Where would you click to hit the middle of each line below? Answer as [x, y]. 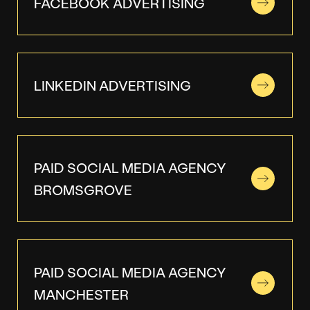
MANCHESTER [81, 294]
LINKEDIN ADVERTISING [112, 85]
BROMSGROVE [83, 189]
